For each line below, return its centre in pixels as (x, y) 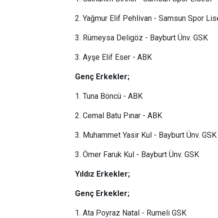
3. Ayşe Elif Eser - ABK (113, 57)
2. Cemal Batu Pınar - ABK (118, 116)
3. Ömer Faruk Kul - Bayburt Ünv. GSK (137, 154)
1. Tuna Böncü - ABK (109, 96)
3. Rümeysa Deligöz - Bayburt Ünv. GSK (141, 38)
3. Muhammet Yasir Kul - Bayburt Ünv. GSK (146, 135)
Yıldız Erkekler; (102, 174)
